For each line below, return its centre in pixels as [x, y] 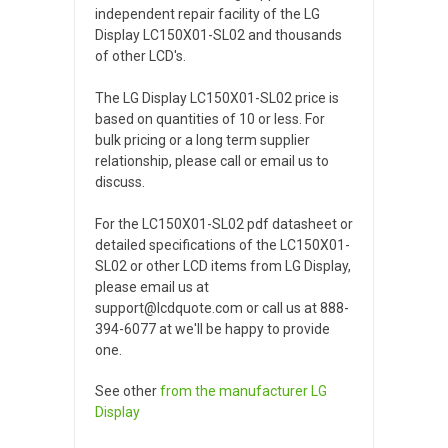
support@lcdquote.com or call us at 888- [222, 307]
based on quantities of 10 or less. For [210, 118]
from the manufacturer [235, 390]
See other [127, 390]
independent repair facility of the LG [207, 13]
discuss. [120, 181]
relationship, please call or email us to [212, 160]
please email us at [152, 286]
